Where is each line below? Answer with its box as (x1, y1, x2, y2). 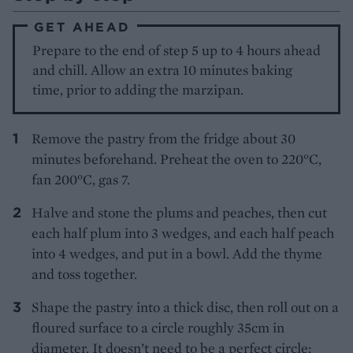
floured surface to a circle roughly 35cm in (32, 318, 284, 337)
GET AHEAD (34, 19, 131, 35)
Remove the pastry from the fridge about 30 (32, 129, 295, 148)
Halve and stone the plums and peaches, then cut (32, 203, 327, 222)
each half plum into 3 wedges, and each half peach (32, 224, 334, 243)
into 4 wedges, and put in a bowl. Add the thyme (32, 244, 322, 263)
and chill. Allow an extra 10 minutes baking (32, 61, 293, 80)
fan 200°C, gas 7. (32, 170, 130, 189)
